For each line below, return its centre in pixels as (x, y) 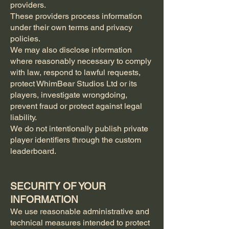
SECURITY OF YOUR (58, 186)
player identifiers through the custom (76, 140)
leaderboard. (33, 151)
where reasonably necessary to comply (81, 61)
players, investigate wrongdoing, (69, 95)
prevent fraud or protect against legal (76, 106)
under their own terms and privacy (71, 27)
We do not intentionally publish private (79, 129)
